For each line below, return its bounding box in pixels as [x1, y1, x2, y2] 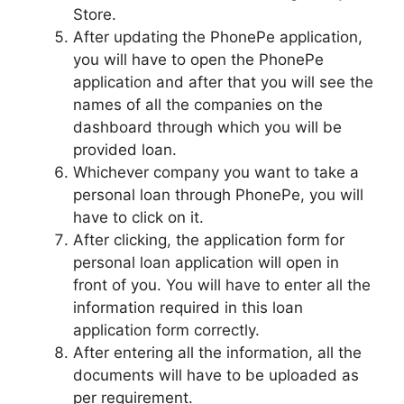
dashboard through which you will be [73, 117, 342, 136]
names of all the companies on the [73, 95, 323, 114]
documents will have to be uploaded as [73, 365, 359, 384]
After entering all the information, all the [73, 343, 362, 362]
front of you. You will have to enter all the [73, 275, 371, 294]
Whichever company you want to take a [73, 162, 359, 181]
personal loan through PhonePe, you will [73, 185, 363, 204]
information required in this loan [73, 298, 303, 317]
